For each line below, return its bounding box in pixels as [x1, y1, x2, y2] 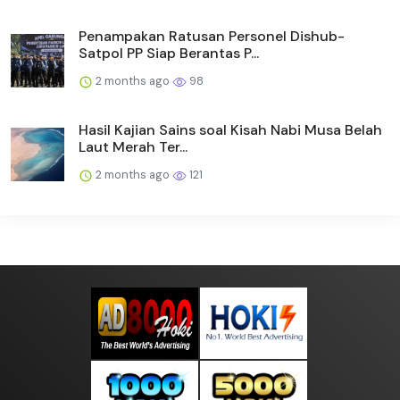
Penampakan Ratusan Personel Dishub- [79, 27, 345, 46]
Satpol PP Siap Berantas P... [79, 44, 259, 63]
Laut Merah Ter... [79, 137, 187, 157]
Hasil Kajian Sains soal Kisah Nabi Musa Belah [79, 121, 382, 140]
